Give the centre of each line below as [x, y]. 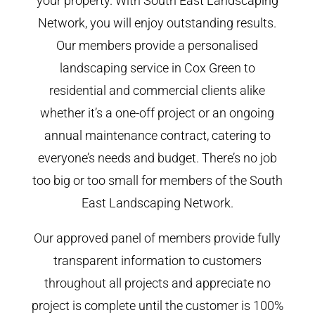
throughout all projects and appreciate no [157, 283]
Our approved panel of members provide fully [157, 238]
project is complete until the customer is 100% [157, 305]
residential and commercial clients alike [157, 90]
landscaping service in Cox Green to [157, 67]
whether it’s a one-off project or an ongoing [157, 112]
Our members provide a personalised [157, 45]
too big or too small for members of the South [157, 180]
